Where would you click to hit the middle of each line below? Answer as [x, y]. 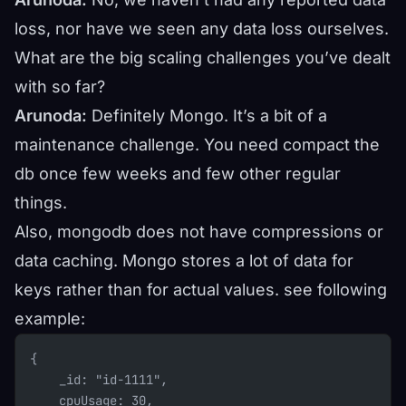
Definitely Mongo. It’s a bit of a [207, 115]
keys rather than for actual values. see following [201, 289]
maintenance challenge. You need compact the [197, 144]
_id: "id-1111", [113, 379]
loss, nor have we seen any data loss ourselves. [202, 28]
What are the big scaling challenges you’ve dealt [203, 57]
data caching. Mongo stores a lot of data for [184, 260]
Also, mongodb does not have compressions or [199, 231]
